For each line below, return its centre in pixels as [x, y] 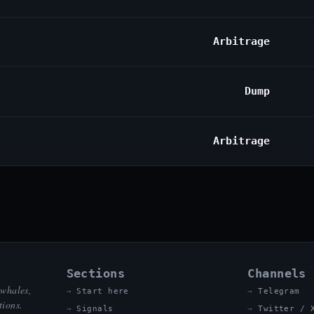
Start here [103, 291]
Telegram [279, 291]
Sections [96, 274]
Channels [277, 274]
